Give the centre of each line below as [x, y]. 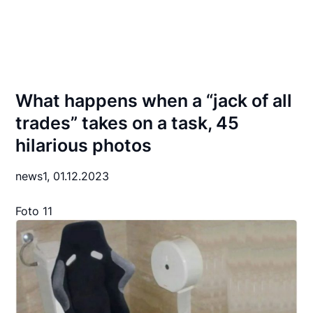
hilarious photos [84, 145]
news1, [35, 176]
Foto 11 [34, 211]
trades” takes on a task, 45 [128, 123]
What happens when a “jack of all [154, 101]
